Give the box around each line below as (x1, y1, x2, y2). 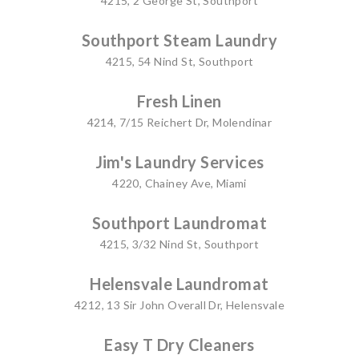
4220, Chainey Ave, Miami (112, 175, 247, 190)
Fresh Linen (137, 91, 222, 111)
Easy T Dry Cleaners (104, 334, 255, 354)
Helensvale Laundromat (90, 273, 269, 293)
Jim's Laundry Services (95, 151, 264, 171)
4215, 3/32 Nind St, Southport (99, 236, 260, 251)
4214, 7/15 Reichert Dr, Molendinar (87, 115, 272, 129)
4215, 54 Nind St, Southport (105, 54, 254, 68)
